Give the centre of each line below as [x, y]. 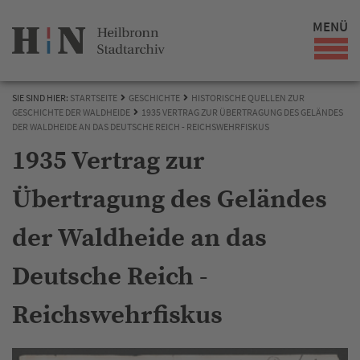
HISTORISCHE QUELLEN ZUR [248, 98]
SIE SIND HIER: [41, 98]
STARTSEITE [94, 98]
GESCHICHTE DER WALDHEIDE [71, 112]
